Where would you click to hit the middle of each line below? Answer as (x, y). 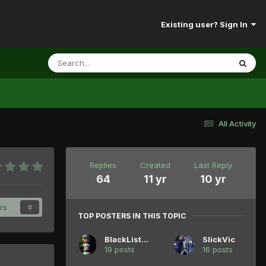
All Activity (237, 123)
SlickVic (219, 239)
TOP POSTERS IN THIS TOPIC (132, 216)
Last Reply (213, 165)
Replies (103, 165)
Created (155, 165)
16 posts (218, 249)
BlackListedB (145, 239)
